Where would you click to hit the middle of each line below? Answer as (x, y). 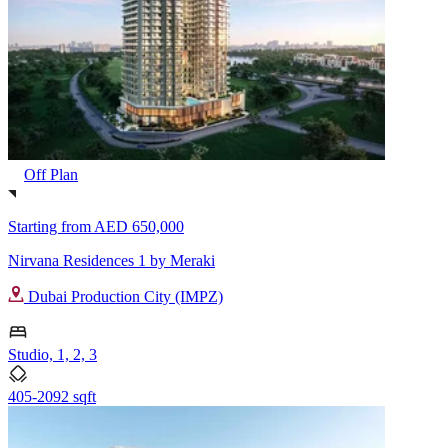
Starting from (51, 226)
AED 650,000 (139, 226)
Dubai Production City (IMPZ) (123, 296)
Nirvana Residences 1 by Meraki (111, 260)
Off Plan (51, 174)
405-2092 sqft (52, 396)
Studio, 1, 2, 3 (52, 354)
